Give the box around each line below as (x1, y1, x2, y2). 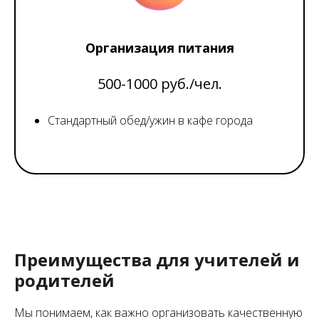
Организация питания (85, 38, 234, 56)
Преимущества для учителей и (14, 247, 300, 271)
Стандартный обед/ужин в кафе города (48, 112, 253, 128)
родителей (14, 268, 115, 292)
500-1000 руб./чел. (97, 73, 222, 93)
